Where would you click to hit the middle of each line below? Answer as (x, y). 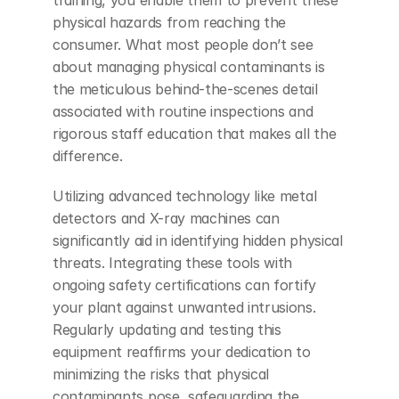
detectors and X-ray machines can (166, 218)
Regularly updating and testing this (167, 329)
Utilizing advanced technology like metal (185, 195)
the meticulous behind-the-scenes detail (185, 89)
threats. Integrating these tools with (173, 262)
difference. (88, 155)
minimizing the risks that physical (161, 374)
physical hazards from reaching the (170, 22)
